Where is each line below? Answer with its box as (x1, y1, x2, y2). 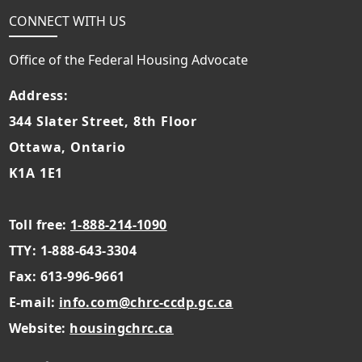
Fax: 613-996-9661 (8, 267, 125, 285)
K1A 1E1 (8, 163, 64, 182)
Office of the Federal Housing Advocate (8, 50, 248, 69)
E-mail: (8, 293, 59, 311)
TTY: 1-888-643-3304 (8, 241, 137, 259)
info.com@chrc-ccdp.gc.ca (58, 293, 234, 311)
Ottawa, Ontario (8, 137, 126, 156)
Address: (8, 86, 69, 104)
